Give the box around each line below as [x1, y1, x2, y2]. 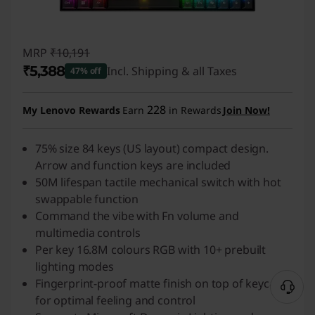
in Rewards [166, 103, 221, 117]
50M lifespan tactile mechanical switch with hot [35, 174, 281, 191]
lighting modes [35, 259, 114, 275]
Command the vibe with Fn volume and [35, 208, 239, 224]
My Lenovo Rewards [22, 103, 120, 117]
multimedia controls [35, 225, 141, 241]
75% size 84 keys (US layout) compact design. [35, 141, 269, 157]
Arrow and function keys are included [35, 157, 231, 174]
